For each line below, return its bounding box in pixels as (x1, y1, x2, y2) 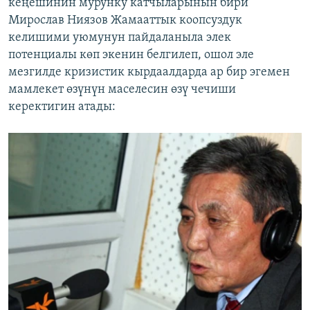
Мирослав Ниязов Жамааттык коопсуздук (8, 13, 242, 27)
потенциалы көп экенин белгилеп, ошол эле (8, 48, 254, 62)
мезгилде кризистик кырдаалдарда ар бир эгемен (8, 65, 290, 79)
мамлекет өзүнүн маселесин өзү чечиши (8, 82, 236, 96)
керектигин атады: (8, 100, 116, 113)
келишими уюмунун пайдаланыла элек (8, 30, 231, 44)
